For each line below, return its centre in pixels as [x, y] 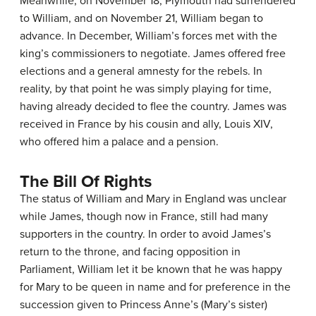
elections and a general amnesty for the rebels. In [141, 72]
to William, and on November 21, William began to [141, 19]
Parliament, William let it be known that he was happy [151, 270]
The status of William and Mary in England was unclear [153, 199]
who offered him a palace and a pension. [119, 142]
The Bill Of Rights [86, 182]
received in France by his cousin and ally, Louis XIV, [146, 124]
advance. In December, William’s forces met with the [148, 36]
